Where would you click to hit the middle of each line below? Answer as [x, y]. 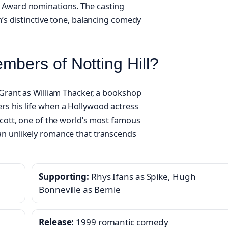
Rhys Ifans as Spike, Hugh [142, 177]
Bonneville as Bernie [80, 190]
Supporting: [64, 177]
